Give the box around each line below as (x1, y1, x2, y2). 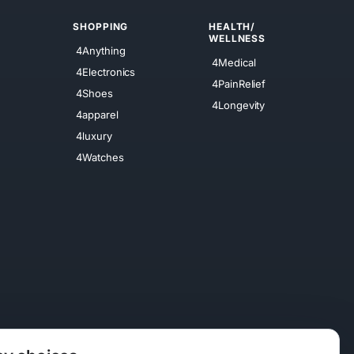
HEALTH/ (209, 21, 256, 33)
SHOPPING (73, 21, 129, 33)
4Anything (76, 43, 126, 57)
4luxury (76, 129, 112, 142)
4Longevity (212, 98, 265, 111)
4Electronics (76, 65, 136, 78)
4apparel (76, 107, 119, 121)
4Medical (212, 55, 256, 69)
